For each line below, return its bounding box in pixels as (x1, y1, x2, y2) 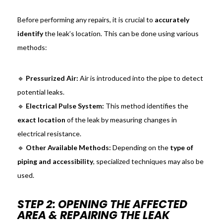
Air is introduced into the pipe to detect (78, 74, 203, 83)
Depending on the (111, 143, 170, 152)
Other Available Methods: (25, 143, 111, 152)
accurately (154, 15, 189, 24)
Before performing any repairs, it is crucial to (17, 15, 155, 24)
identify (17, 29, 43, 38)
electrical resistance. (17, 129, 81, 138)
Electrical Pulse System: (25, 102, 104, 111)
